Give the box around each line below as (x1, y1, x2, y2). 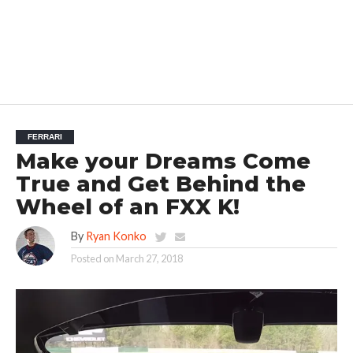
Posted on (70, 251, 114, 265)
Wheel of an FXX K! (15, 193, 240, 220)
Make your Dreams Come (15, 147, 310, 174)
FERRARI (27, 132, 62, 141)
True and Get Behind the (15, 170, 306, 197)
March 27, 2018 (115, 251, 183, 265)
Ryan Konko (85, 229, 147, 243)
